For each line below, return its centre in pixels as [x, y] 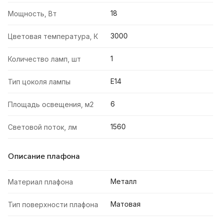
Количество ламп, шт [44, 59]
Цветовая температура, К [53, 37]
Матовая [126, 204]
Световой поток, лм [42, 127]
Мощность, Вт [32, 14]
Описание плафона [44, 157]
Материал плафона [40, 182]
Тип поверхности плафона [53, 205]
